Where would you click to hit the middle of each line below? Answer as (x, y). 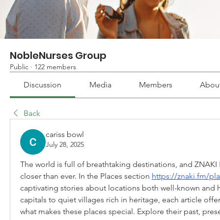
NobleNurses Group (58, 55)
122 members (55, 67)
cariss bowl (65, 134)
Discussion (43, 85)
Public (19, 67)
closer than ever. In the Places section (86, 176)
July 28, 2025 (65, 144)
